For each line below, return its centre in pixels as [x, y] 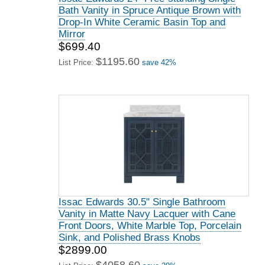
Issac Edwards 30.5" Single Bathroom [142, 202]
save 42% [159, 62]
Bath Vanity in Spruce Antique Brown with [150, 10]
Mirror [72, 34]
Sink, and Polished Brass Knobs [130, 237]
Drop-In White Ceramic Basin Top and [142, 22]
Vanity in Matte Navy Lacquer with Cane [147, 214]
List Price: [77, 62]
